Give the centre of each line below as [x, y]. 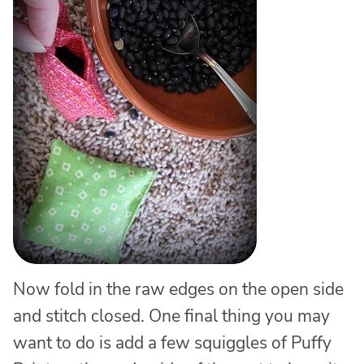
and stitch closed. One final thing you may [171, 316]
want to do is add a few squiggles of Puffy [172, 342]
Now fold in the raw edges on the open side [178, 289]
